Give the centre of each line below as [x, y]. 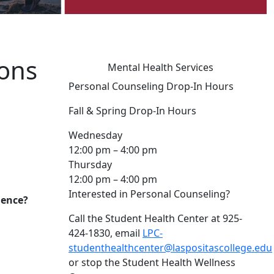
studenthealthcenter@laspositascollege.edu [170, 248]
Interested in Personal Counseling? [149, 194]
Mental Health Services [160, 68]
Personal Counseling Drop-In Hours [151, 87]
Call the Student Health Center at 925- [155, 219]
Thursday [90, 165]
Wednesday [95, 135]
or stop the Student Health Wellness [152, 263]
